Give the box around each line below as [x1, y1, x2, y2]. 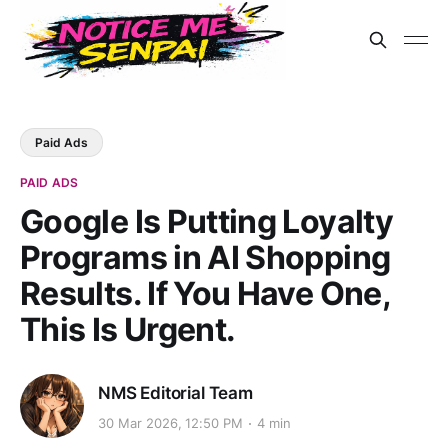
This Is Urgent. [20, 310, 236, 349]
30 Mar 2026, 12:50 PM [98, 415, 244, 432]
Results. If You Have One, [20, 274, 390, 313]
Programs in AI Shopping [20, 238, 391, 277]
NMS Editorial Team [98, 382, 253, 403]
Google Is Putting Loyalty [20, 202, 393, 241]
